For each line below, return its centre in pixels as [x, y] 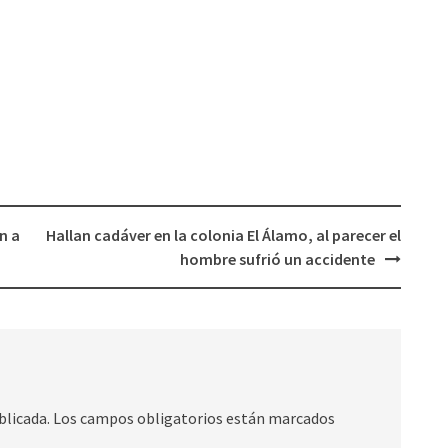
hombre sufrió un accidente [277, 258]
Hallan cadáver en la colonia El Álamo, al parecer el [223, 234]
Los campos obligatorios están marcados [194, 417]
